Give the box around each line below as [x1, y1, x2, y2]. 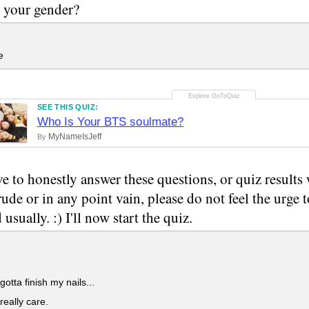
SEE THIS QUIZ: [37, 102, 99, 111]
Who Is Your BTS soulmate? [37, 114, 184, 128]
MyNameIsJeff [48, 131, 101, 141]
